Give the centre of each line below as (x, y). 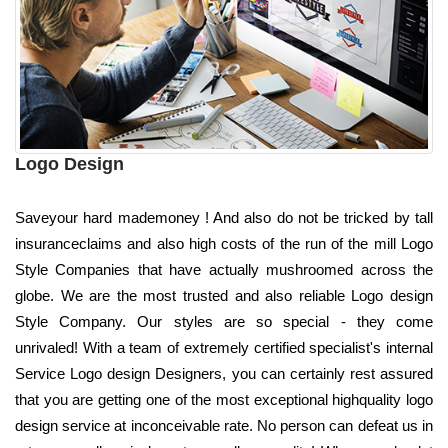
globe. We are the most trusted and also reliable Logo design (224, 295)
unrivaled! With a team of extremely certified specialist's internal (224, 347)
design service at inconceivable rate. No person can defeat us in (224, 425)
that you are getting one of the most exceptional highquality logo (224, 399)
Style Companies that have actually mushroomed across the (224, 269)
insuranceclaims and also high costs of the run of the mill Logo (224, 243)
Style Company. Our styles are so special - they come (224, 321)
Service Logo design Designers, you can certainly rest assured (224, 373)
